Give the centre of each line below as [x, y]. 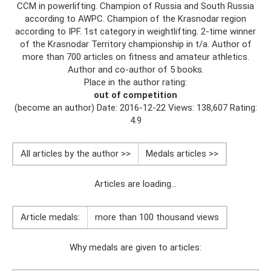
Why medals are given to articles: [135, 247]
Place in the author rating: [135, 82]
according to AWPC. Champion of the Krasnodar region [135, 19]
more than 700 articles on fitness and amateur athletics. [135, 57]
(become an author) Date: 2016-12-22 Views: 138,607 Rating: [135, 108]
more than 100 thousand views [157, 217]
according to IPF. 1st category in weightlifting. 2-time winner [135, 31]
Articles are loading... [135, 184]
